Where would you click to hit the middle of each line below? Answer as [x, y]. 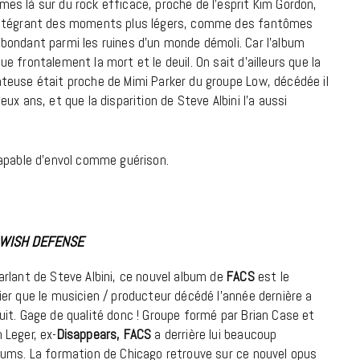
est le [272, 277]
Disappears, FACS [106, 335]
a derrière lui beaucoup [216, 335]
